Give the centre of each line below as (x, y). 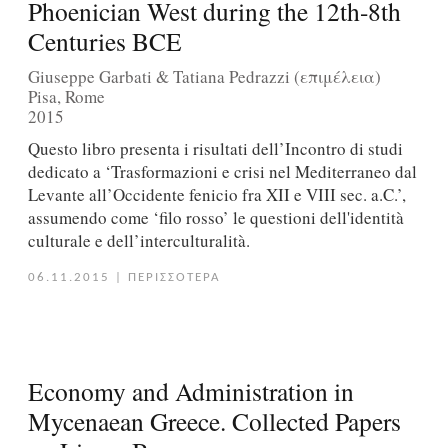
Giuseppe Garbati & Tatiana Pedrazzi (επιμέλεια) (204, 76)
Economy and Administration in (190, 391)
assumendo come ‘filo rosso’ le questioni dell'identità (215, 218)
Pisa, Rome (66, 96)
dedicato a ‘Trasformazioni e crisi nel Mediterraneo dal (222, 172)
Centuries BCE (104, 41)
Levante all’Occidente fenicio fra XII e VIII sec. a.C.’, (216, 195)
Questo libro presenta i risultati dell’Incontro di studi (215, 149)
